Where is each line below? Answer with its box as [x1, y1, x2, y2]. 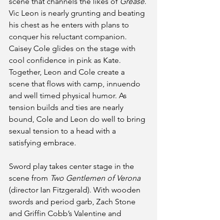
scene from [9, 173, 50, 183]
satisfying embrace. [9, 138, 76, 147]
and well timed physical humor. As [9, 91, 129, 100]
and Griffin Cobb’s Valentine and [9, 209, 123, 218]
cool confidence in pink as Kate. [9, 55, 123, 65]
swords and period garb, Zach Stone [9, 197, 137, 206]
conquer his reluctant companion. [9, 32, 129, 41]
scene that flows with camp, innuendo [9, 79, 142, 88]
